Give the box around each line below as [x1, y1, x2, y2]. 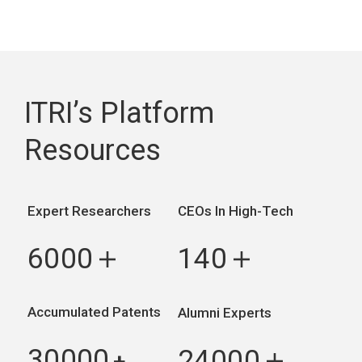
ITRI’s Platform [24, 95, 214, 130]
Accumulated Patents [27, 303, 161, 320]
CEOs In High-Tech [178, 202, 294, 219]
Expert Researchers [27, 202, 151, 219]
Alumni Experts [178, 304, 272, 321]
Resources [24, 133, 161, 167]
